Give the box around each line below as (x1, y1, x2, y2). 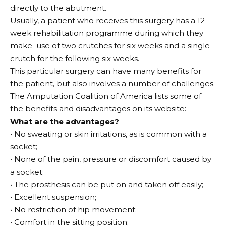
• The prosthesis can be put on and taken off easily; (10, 180, 203, 190)
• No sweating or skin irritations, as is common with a (10, 129, 207, 139)
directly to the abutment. (10, 3, 106, 13)
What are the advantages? (10, 117, 119, 127)
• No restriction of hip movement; (10, 205, 137, 215)
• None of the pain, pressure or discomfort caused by (10, 154, 211, 164)
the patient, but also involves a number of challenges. (10, 79, 215, 89)
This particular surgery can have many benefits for (10, 66, 201, 76)
